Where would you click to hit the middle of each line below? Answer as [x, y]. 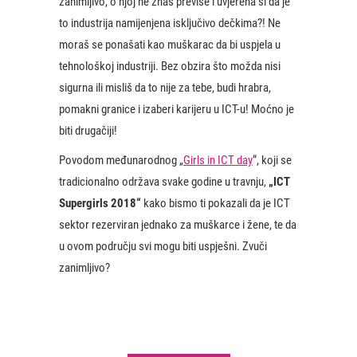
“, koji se [272, 160]
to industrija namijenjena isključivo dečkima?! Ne [170, 23]
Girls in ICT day [218, 160]
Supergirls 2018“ [100, 203]
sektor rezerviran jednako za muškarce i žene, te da [178, 225]
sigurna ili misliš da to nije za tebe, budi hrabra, [165, 88]
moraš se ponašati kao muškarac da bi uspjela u [170, 45]
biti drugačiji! [88, 131]
